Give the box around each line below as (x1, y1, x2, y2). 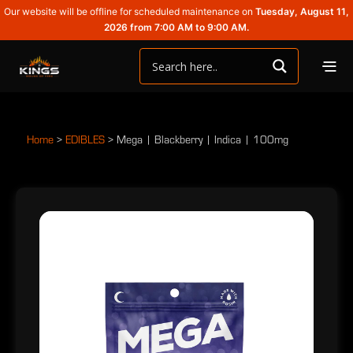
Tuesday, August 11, (255, 6, 349, 17)
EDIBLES (65, 132, 108, 147)
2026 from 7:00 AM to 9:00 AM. (104, 21, 249, 33)
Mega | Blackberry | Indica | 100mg (117, 132, 288, 147)
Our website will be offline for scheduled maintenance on (4, 6, 255, 17)
